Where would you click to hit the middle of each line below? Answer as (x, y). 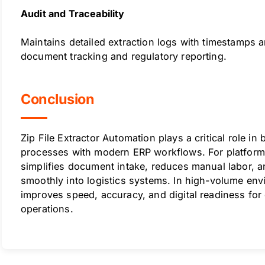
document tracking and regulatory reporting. (124, 56)
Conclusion (58, 99)
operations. (47, 209)
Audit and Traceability (73, 14)
